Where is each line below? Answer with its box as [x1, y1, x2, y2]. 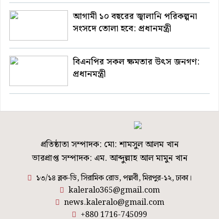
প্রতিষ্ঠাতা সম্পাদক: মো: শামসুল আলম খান [41, 137, 178, 152]
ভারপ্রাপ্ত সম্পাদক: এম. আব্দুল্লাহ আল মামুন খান [32, 151, 187, 166]
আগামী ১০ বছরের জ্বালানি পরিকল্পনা [73, 9, 197, 24]
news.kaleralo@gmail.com [62, 197, 164, 209]
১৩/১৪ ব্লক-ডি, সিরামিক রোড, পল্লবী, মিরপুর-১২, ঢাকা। [34, 172, 192, 185]
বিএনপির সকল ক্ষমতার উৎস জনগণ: [73, 55, 199, 69]
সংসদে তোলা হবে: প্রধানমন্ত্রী [73, 22, 171, 36]
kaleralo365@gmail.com [66, 184, 160, 197]
